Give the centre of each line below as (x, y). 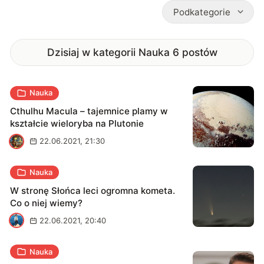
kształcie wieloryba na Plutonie (77, 124)
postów (199, 52)
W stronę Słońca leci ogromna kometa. (93, 190)
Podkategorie (202, 12)
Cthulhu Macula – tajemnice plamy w (89, 111)
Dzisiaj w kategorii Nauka (108, 52)
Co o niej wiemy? (47, 203)
